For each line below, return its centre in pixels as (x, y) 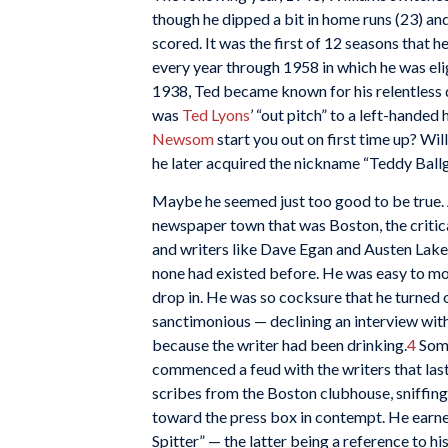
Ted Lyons (216, 115)
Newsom (183, 139)
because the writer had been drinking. (279, 344)
